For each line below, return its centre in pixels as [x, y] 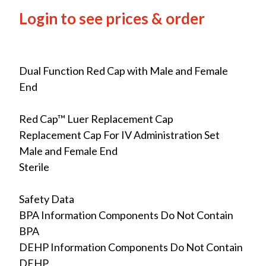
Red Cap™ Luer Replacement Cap [96, 119]
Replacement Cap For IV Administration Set [119, 135]
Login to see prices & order [112, 18]
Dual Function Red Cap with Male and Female [123, 71]
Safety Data [47, 199]
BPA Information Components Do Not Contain [126, 215]
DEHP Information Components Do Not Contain [131, 247]
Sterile [34, 167]
